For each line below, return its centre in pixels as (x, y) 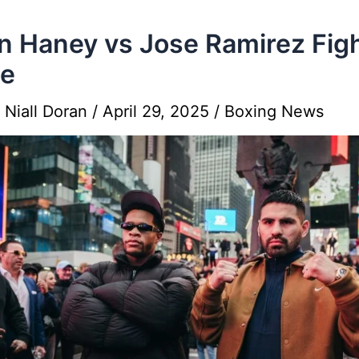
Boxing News (274, 111)
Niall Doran (48, 111)
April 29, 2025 (158, 111)
